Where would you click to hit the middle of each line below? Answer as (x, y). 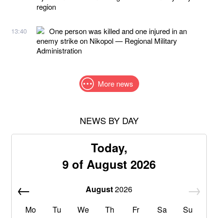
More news (115, 83)
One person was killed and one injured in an (118, 31)
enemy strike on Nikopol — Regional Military (107, 40)
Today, (109, 147)
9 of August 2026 (109, 164)
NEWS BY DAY (109, 120)
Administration (59, 50)
